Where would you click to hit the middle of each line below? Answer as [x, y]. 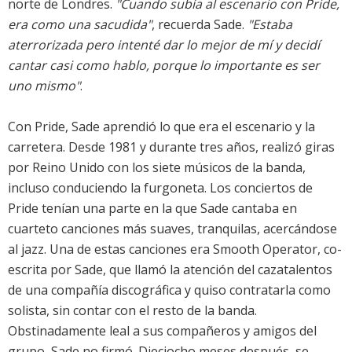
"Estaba [270, 25]
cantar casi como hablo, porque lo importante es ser [164, 66]
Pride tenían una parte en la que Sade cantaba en [152, 209]
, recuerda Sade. [200, 25]
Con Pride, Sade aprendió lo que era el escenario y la [161, 127]
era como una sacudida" [80, 25]
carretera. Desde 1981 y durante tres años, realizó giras [171, 147]
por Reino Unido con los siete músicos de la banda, [157, 168]
